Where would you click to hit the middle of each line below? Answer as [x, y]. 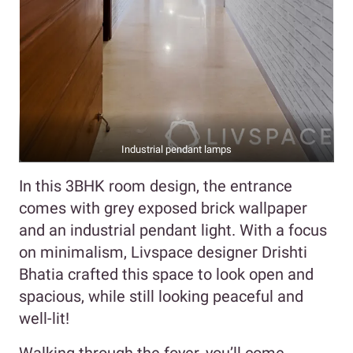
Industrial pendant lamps [176, 149]
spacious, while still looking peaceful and [161, 296]
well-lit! [44, 318]
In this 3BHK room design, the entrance [156, 186]
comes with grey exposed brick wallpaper [163, 208]
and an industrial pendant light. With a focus [173, 230]
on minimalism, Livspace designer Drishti [163, 252]
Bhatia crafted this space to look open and [166, 274]
